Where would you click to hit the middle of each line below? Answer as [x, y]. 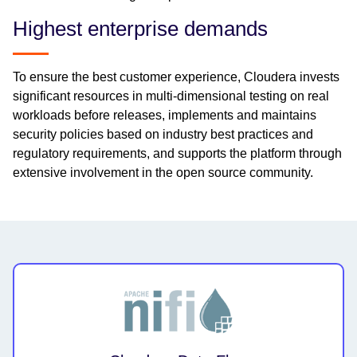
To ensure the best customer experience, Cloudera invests [176, 76]
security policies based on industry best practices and [163, 134]
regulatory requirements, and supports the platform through [177, 153]
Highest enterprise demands [140, 28]
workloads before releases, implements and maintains [165, 115]
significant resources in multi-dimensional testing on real [171, 96]
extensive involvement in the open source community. [163, 172]
